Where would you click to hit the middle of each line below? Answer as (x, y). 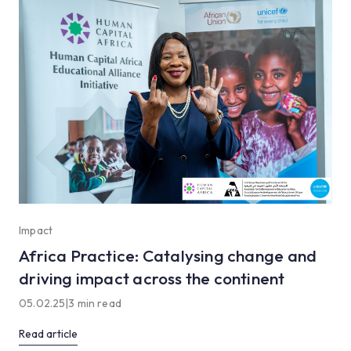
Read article (49, 333)
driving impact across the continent (152, 278)
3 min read (95, 303)
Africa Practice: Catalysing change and (168, 255)
